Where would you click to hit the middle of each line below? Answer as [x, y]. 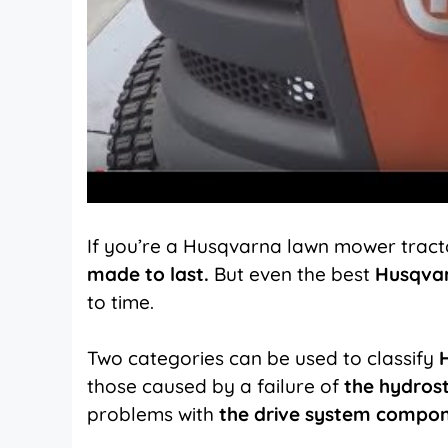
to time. [120, 301]
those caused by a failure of [215, 386]
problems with [153, 414]
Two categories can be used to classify [263, 358]
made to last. [148, 273]
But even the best [292, 273]
